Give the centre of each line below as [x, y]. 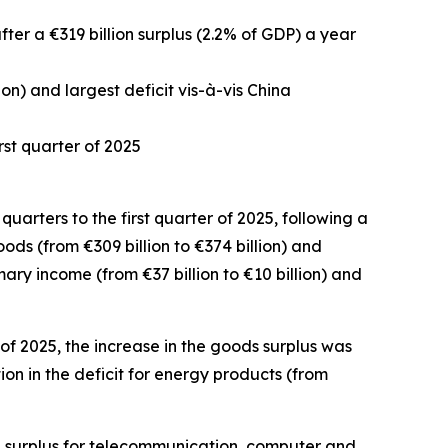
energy [181, 373]
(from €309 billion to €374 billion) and [177, 245]
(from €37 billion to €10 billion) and [227, 273]
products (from [268, 373]
